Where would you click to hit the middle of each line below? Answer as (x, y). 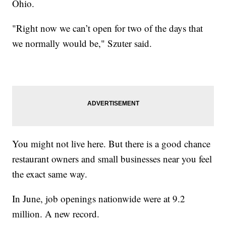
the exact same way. (50, 174)
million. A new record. (56, 213)
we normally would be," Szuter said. (82, 43)
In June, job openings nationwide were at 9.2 (99, 198)
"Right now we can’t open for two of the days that (108, 28)
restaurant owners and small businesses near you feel (112, 158)
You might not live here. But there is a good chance (111, 143)
